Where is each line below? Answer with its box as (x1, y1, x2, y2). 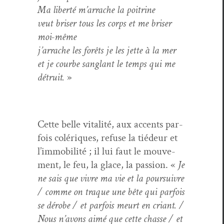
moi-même (37, 29, 76, 43)
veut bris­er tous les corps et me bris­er (37, 16, 171, 30)
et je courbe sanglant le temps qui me (37, 56, 175, 70)
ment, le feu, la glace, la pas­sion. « (37, 157, 178, 171)
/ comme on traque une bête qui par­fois (37, 184, 184, 198)
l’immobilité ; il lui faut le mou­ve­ (37, 144, 175, 158)
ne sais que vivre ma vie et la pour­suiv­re (37, 171, 184, 185)
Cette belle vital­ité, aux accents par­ (37, 117, 183, 131)
